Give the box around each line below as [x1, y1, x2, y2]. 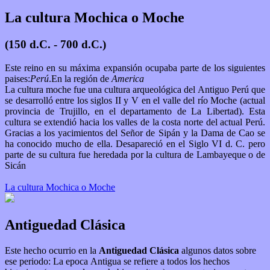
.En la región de [49, 73, 111, 84]
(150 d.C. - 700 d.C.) [5, 38, 106, 51]
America [111, 73, 144, 84]
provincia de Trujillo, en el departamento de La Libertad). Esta [5, 105, 265, 116]
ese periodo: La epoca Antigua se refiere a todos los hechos [5, 256, 53, 266]
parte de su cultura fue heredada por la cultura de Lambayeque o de [5, 149, 265, 160]
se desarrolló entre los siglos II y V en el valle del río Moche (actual [5, 95, 265, 105]
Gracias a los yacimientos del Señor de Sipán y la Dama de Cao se [5, 127, 265, 138]
